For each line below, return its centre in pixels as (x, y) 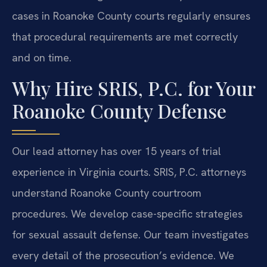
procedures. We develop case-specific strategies (127, 213)
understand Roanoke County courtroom (107, 193)
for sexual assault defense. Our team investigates (130, 234)
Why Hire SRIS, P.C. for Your (133, 88)
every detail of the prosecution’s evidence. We (123, 255)
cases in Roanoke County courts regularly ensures (131, 16)
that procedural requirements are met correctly (125, 37)
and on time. (42, 58)
